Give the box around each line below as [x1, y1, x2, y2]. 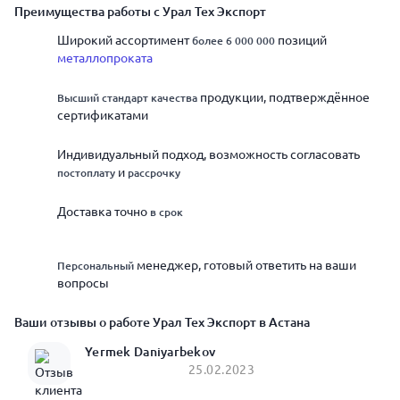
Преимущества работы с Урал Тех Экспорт [14, 3, 266, 20]
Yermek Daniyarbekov [85, 343, 216, 360]
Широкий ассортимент [57, 33, 192, 47]
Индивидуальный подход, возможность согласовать [57, 147, 360, 162]
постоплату [57, 165, 115, 180]
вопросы [57, 276, 109, 290]
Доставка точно [57, 204, 150, 219]
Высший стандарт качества [57, 90, 197, 105]
